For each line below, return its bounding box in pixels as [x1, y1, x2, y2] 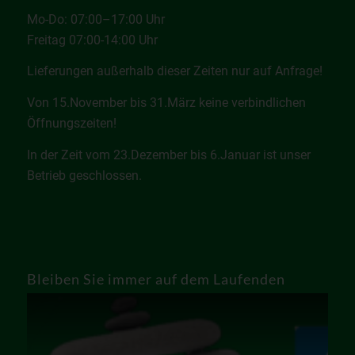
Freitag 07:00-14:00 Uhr [26, 32, 158, 48]
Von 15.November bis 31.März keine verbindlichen [26, 94, 306, 110]
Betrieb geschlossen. [26, 167, 142, 183]
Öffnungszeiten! [26, 115, 116, 131]
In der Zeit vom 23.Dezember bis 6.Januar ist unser [26, 147, 311, 162]
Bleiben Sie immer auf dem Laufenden [26, 271, 285, 288]
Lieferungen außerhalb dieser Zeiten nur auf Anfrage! [26, 63, 323, 79]
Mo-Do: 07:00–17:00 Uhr [26, 11, 165, 27]
